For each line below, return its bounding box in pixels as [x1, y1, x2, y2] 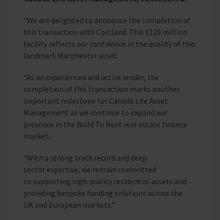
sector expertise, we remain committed [24, 165, 156, 174]
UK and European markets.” [24, 200, 116, 210]
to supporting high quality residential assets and [24, 176, 187, 186]
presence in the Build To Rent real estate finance [24, 119, 187, 129]
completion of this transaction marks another [24, 84, 180, 94]
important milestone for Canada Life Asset [24, 96, 168, 106]
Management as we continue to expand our [24, 108, 167, 117]
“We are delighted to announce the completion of [24, 15, 191, 25]
